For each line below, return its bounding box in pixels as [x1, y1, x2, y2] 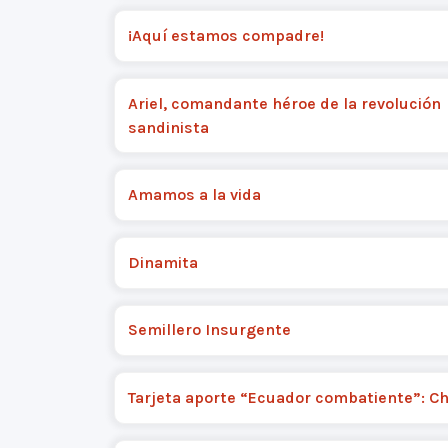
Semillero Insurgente [127, 320, 291, 340]
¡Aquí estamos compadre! [127, 25, 324, 45]
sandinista [127, 117, 209, 137]
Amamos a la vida [127, 185, 261, 205]
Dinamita [127, 252, 198, 272]
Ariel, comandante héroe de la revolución [127, 93, 441, 113]
